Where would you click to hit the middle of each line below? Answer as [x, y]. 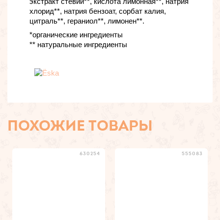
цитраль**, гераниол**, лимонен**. [87, 21]
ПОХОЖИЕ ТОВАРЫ [80, 125]
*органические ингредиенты [76, 35]
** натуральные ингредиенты [78, 44]
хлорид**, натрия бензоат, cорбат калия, [98, 11]
